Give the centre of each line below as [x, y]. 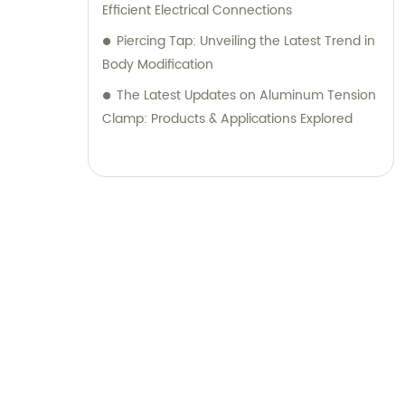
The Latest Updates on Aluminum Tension [246, 96]
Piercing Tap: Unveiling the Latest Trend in [246, 42]
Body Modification [158, 65]
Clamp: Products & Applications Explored [227, 119]
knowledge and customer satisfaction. [221, 20]
